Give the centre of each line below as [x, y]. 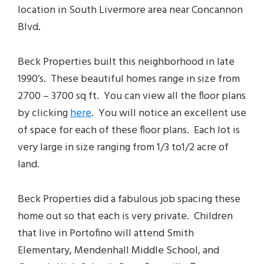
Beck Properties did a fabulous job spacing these [129, 200]
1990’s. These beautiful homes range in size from [129, 80]
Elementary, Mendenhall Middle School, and [118, 251]
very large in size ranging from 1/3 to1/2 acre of [123, 148]
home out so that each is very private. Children [125, 217]
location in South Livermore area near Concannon [130, 11]
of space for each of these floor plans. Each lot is [129, 131]
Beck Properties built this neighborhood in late [126, 62]
